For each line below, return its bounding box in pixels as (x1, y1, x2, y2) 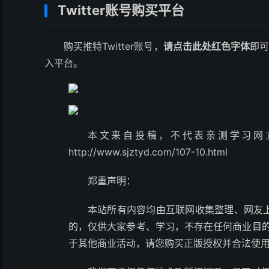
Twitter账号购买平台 (58, 2, 184, 18)
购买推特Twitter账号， (64, 40, 163, 52)
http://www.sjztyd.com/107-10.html (68, 146, 228, 158)
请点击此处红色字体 (163, 40, 250, 52)
